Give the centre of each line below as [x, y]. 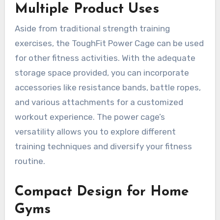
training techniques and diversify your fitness [103, 147]
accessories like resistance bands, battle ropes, [108, 88]
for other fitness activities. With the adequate [105, 58]
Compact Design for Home [102, 192]
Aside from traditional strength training [92, 29]
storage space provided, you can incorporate [102, 73]
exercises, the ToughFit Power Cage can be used [109, 43]
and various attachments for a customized [99, 102]
